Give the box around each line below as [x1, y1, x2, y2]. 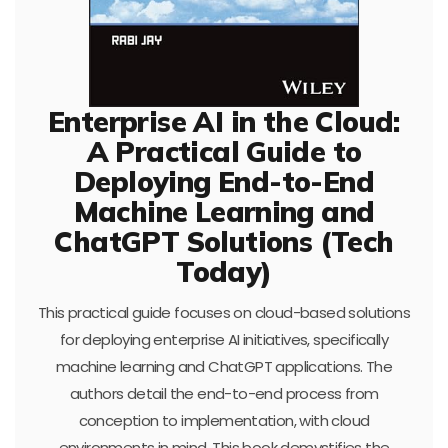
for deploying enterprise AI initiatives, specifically [59, 328, 389, 350]
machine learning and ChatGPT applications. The [55, 355, 393, 377]
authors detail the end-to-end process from [69, 382, 379, 404]
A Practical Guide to [86, 133, 362, 169]
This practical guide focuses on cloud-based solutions [37, 301, 411, 323]
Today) [176, 253, 272, 289]
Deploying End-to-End [74, 163, 374, 199]
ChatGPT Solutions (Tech [54, 223, 394, 259]
